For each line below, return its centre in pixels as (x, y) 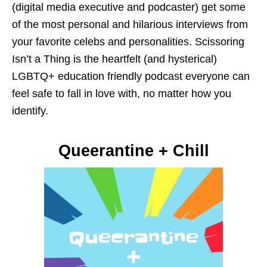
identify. (30, 111)
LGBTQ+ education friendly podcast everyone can (131, 76)
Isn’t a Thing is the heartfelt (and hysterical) (114, 59)
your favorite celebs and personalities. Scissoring (128, 41)
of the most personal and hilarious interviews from (130, 24)
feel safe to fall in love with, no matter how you (122, 93)
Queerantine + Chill (133, 150)
